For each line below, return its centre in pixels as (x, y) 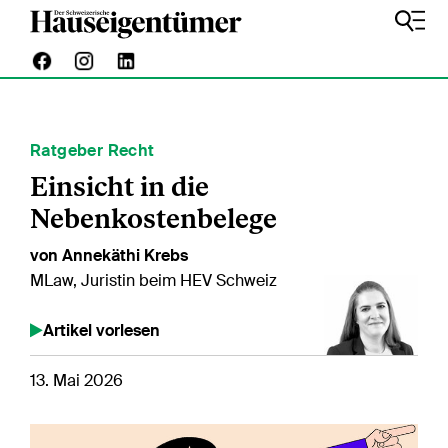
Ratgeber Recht (92, 150)
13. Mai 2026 (76, 380)
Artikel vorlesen (101, 330)
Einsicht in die (119, 186)
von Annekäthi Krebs (109, 255)
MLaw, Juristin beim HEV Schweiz (153, 280)
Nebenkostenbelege (153, 218)
